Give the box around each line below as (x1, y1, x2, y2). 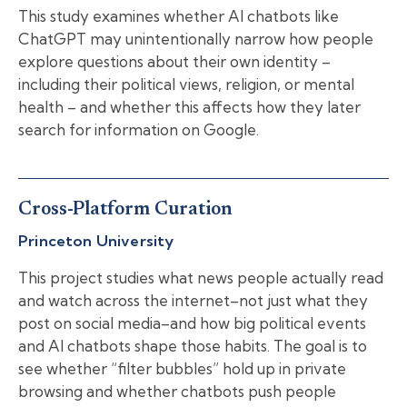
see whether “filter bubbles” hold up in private (18, 358, 346, 378)
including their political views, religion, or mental (18, 74, 354, 94)
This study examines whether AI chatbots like (18, 5, 339, 25)
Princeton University (18, 230, 174, 250)
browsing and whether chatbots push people (18, 381, 336, 401)
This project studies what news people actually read (18, 267, 383, 287)
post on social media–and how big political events (18, 313, 366, 333)
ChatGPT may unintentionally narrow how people (18, 28, 373, 48)
